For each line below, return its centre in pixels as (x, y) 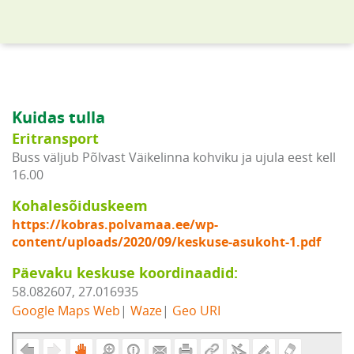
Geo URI (196, 310)
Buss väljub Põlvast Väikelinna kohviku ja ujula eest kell (174, 157)
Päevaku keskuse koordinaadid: (125, 273)
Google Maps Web (66, 310)
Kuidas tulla (58, 117)
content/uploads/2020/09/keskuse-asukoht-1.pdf (166, 242)
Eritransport (55, 139)
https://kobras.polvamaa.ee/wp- (115, 224)
